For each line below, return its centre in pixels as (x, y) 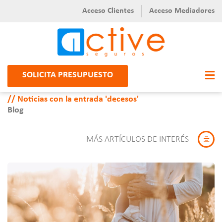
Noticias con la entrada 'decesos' (78, 99)
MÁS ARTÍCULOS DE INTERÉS (138, 139)
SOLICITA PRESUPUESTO (68, 75)
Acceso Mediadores (182, 11)
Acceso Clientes (108, 11)
